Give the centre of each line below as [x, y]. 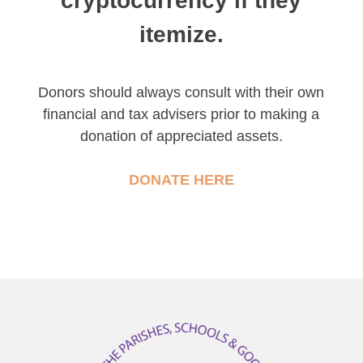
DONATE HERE [181, 179]
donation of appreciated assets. [181, 136]
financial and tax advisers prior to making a [181, 114]
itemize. [181, 34]
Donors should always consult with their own [181, 92]
